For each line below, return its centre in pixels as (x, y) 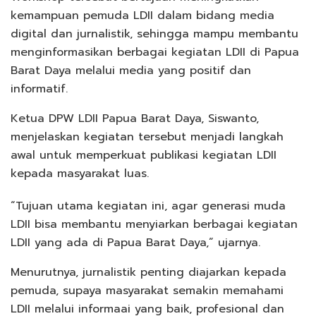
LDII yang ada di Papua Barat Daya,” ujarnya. (135, 243)
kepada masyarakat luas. (80, 174)
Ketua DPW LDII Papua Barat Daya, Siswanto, (135, 119)
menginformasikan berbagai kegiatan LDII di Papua (155, 53)
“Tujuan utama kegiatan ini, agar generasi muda (148, 206)
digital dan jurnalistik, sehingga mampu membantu (154, 34)
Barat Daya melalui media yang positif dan (131, 71)
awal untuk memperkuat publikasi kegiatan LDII (144, 156)
